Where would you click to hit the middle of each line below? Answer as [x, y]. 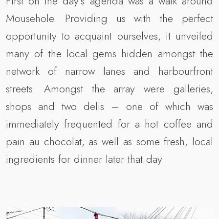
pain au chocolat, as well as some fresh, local [109, 141]
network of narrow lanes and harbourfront [109, 71]
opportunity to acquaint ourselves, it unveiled [109, 35]
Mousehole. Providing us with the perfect [109, 18]
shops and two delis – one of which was [109, 106]
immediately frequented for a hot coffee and [109, 123]
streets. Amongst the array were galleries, [109, 88]
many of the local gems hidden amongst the [109, 53]
